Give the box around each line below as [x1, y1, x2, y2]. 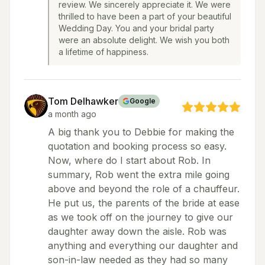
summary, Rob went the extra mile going [48, 169, 230, 180]
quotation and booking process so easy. [48, 140, 227, 152]
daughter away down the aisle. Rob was [48, 225, 227, 237]
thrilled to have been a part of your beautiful [59, 11, 231, 21]
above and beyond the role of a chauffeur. [48, 183, 240, 195]
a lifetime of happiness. [59, 47, 148, 57]
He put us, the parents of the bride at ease [48, 197, 240, 209]
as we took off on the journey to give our [48, 211, 233, 223]
